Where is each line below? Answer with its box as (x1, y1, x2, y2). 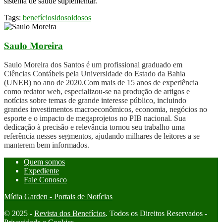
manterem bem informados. (4, 141, 89, 150)
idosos (71, 13, 91, 22)
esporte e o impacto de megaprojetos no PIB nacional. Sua (4, 114, 186, 123)
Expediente (24, 166, 59, 175)
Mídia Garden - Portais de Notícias (4, 192, 112, 201)
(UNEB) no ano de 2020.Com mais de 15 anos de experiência (4, 78, 198, 87)
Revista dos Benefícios (34, 209, 106, 218)
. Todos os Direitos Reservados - (106, 209, 207, 218)
